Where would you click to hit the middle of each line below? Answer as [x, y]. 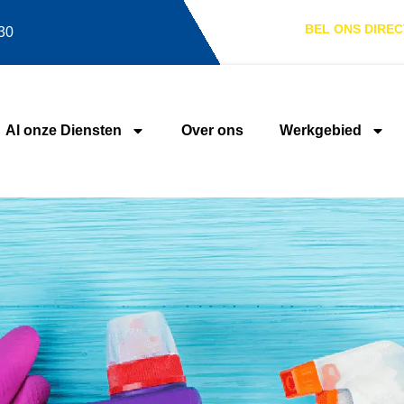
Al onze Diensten [63, 131]
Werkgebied [320, 131]
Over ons [212, 131]
